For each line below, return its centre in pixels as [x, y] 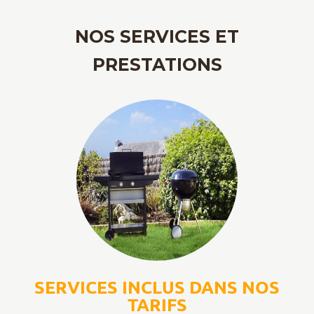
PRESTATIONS [157, 65]
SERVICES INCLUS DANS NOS [157, 287]
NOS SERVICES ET [157, 37]
